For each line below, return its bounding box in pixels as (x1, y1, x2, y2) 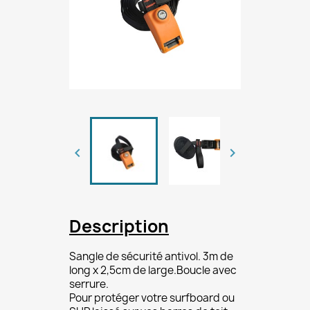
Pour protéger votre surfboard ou (69, 291, 235, 305)
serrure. (69, 277, 109, 291)
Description (69, 215, 169, 238)
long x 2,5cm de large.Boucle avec (69, 263, 237, 277)
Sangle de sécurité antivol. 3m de (69, 249, 233, 264)
